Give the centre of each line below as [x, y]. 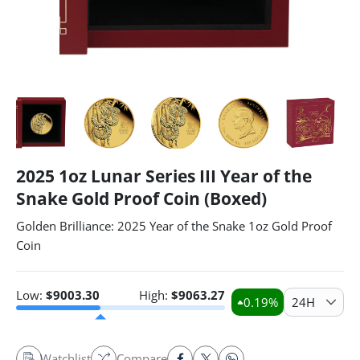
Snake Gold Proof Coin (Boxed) [141, 198]
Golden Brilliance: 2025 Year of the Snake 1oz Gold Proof [174, 226]
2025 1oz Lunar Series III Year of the [164, 176]
